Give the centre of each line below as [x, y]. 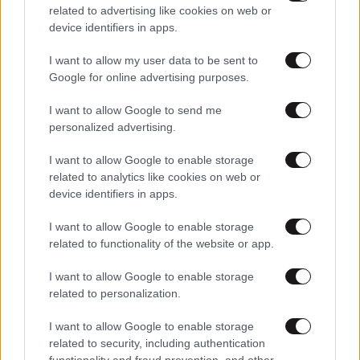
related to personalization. [115, 293]
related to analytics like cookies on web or [155, 176]
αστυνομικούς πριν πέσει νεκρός [106, 183]
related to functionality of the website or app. [162, 243]
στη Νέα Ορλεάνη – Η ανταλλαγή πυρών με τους [155, 167]
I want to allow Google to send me [135, 110]
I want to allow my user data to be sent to [153, 60]
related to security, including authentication [157, 343]
